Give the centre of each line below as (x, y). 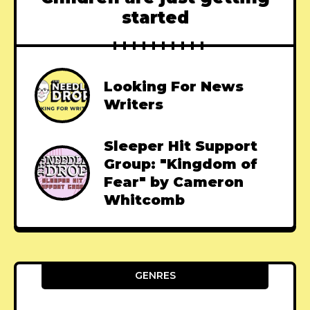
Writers (134, 104)
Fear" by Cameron (174, 182)
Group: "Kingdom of (181, 164)
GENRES (155, 275)
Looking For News (174, 86)
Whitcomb (144, 200)
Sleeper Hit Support (181, 146)
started (155, 17)
